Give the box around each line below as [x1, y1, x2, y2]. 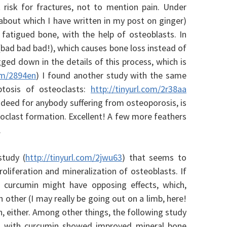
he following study [116, 206, 186, 218]
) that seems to [122, 152, 186, 163]
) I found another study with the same [36, 69, 187, 81]
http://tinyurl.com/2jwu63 [25, 152, 123, 163]
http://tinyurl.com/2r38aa [91, 83, 186, 95]
